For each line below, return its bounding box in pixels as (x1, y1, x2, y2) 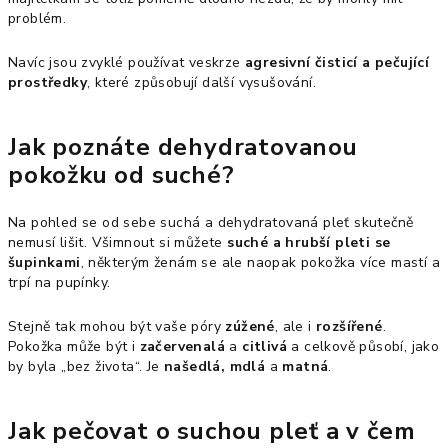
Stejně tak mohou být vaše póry (8, 316, 226, 336)
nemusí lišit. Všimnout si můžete (8, 232, 228, 252)
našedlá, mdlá (164, 356, 270, 376)
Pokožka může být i (8, 336, 140, 356)
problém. (8, 8, 71, 28)
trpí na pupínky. (8, 272, 115, 292)
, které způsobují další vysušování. (87, 72, 316, 92)
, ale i (274, 316, 317, 336)
